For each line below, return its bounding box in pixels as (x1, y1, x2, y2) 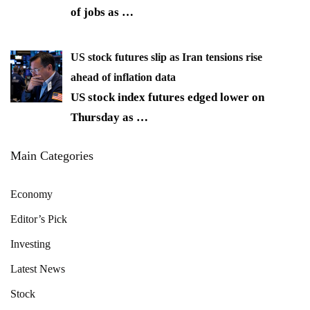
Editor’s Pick (10, 212, 67, 225)
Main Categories (10, 148, 93, 163)
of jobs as (71, 6, 122, 19)
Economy (10, 188, 53, 200)
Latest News (10, 262, 65, 275)
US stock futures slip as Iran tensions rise (71, 51, 262, 63)
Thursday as (71, 110, 136, 124)
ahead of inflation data (71, 71, 176, 83)
